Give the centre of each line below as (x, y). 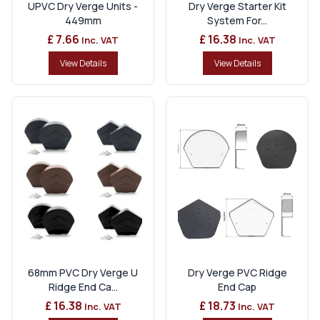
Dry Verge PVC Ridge (237, 272)
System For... (237, 20)
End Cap (237, 286)
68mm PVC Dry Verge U (83, 272)
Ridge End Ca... (83, 286)
